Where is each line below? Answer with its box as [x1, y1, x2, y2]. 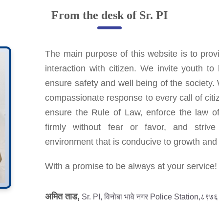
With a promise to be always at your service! [45, 161, 218, 172]
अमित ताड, [45, 192, 80, 202]
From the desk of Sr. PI [51, 9, 168, 22]
